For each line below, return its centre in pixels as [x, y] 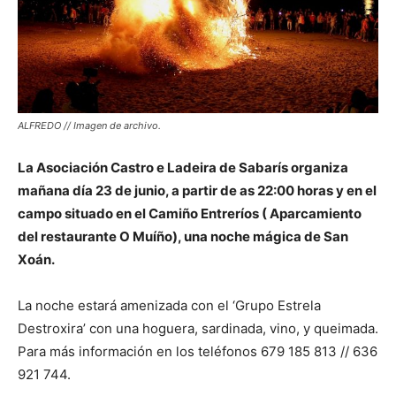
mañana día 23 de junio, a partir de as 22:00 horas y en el [197, 190]
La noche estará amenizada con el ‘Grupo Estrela [169, 305]
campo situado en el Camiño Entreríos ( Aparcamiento [190, 213]
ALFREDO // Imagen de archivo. [89, 125]
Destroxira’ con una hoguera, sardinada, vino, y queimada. [198, 328]
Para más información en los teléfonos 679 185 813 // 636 [198, 351]
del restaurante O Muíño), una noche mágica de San [183, 236]
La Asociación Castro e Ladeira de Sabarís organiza [183, 167]
